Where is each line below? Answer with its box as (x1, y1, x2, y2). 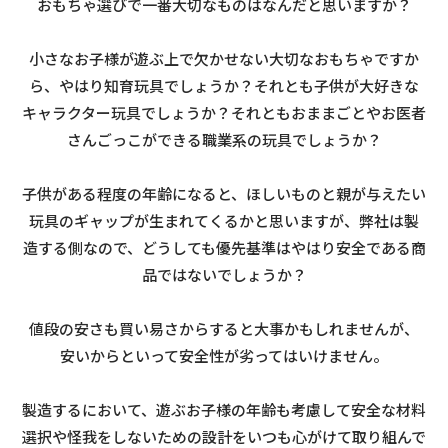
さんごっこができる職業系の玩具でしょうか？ (66, 129, 382, 151)
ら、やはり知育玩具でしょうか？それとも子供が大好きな (29, 75, 419, 97)
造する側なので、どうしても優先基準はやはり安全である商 (22, 237, 426, 259)
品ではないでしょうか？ (141, 264, 307, 286)
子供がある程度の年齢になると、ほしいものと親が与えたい (22, 183, 426, 205)
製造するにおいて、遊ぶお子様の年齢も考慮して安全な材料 (22, 399, 426, 421)
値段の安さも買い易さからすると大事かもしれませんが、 (29, 318, 419, 340)
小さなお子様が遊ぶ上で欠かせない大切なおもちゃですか (29, 48, 419, 70)
